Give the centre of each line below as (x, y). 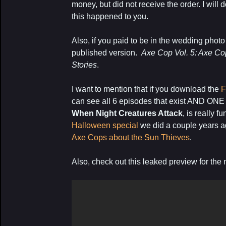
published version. (106, 53)
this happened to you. (110, 16)
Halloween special (105, 125)
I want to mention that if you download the (146, 89)
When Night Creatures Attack (127, 113)
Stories (84, 65)
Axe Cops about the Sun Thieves (131, 137)
